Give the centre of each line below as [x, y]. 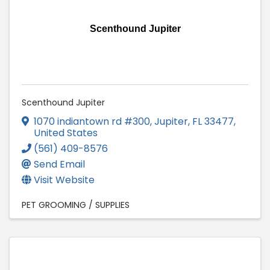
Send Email [59, 165]
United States [66, 133]
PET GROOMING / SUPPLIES [76, 205]
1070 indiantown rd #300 [92, 122]
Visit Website [64, 180]
